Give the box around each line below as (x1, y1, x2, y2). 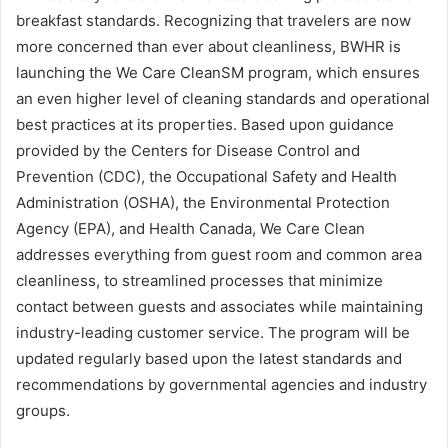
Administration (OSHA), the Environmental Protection (16, 192, 390, 212)
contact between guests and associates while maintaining (16, 296, 423, 316)
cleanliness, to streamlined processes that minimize (16, 270, 383, 290)
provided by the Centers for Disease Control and (16, 140, 360, 160)
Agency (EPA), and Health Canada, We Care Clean (16, 218, 365, 238)
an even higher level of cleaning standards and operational (16, 88, 430, 108)
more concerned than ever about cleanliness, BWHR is (16, 36, 401, 56)
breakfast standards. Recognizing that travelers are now (16, 10, 411, 30)
